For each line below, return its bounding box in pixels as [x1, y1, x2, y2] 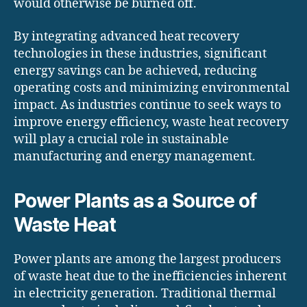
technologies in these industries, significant [14, 45, 267, 62]
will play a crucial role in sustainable [14, 131, 229, 147]
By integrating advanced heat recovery [14, 28, 239, 45]
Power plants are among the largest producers [14, 251, 281, 267]
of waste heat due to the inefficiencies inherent [14, 268, 286, 284]
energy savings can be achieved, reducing [14, 62, 257, 79]
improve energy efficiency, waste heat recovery [14, 114, 288, 130]
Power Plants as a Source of [14, 188, 256, 212]
